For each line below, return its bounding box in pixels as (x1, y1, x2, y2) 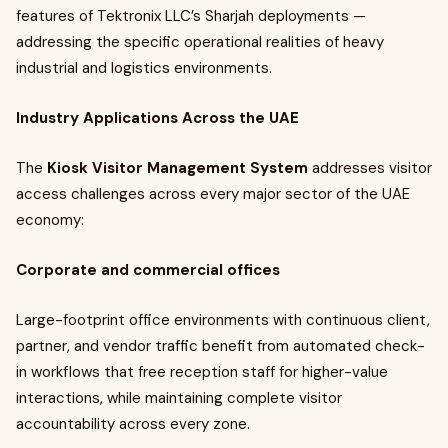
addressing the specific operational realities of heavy (16, 32, 384, 52)
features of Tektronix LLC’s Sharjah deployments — (16, 6, 366, 26)
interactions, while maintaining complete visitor (16, 388, 342, 408)
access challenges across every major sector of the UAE (16, 184, 410, 204)
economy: (16, 210, 84, 230)
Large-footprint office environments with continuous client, (16, 310, 430, 330)
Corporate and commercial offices (16, 260, 280, 280)
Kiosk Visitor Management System (47, 158, 308, 178)
